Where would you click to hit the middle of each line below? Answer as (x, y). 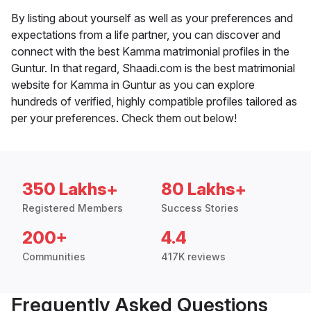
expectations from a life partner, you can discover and (146, 35)
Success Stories (200, 208)
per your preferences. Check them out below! (124, 118)
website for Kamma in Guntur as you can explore (133, 85)
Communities (54, 257)
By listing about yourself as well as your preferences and (152, 18)
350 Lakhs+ (70, 190)
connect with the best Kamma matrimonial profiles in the (150, 52)
